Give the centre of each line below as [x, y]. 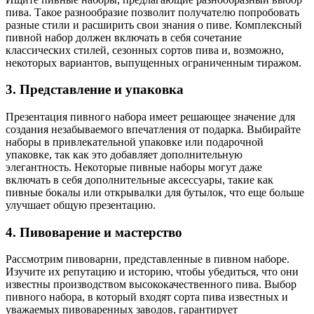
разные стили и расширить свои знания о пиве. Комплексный [154, 25]
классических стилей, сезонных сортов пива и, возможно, [145, 50]
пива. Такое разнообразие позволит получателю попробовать [152, 12]
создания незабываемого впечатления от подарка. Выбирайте [153, 129]
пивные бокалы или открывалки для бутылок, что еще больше [155, 192]
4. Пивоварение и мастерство [94, 232]
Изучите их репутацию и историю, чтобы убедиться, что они [152, 272]
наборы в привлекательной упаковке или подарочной [135, 142]
